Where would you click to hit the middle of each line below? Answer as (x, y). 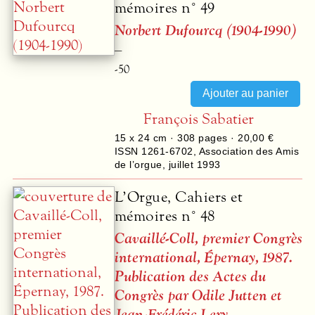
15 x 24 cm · (146, 137)
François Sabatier (199, 120)
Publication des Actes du (190, 276)
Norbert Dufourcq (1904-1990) (205, 30)
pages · (217, 137)
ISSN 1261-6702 (154, 151)
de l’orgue (139, 164)
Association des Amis (249, 151)
